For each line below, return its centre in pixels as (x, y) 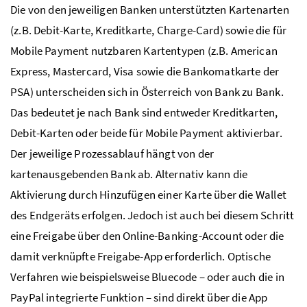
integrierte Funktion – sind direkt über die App (156, 297)
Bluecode (174, 277)
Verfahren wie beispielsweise (81, 277)
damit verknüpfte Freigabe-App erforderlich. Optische (141, 256)
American (254, 50)
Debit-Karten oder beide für (78, 133)
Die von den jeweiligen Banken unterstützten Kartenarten (150, 9)
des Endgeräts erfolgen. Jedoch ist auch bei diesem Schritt (152, 215)
